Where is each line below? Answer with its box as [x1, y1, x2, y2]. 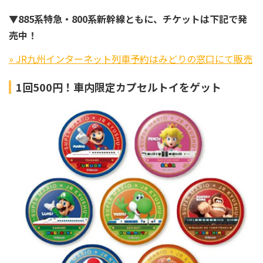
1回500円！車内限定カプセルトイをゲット [16, 79, 221, 95]
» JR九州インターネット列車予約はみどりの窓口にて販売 [9, 51, 252, 66]
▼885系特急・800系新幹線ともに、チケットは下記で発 [9, 11, 247, 26]
